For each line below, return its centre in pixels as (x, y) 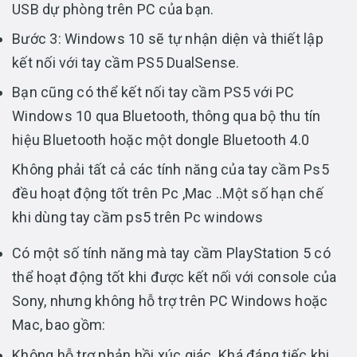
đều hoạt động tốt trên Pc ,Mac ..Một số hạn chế (168, 194)
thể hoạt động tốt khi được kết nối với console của (175, 277)
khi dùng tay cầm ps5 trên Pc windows (139, 218)
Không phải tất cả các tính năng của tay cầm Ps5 (171, 170)
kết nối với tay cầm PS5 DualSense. (126, 63)
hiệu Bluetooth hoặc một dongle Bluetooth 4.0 (163, 140)
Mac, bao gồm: (59, 325)
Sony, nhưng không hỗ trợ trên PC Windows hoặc (170, 301)
